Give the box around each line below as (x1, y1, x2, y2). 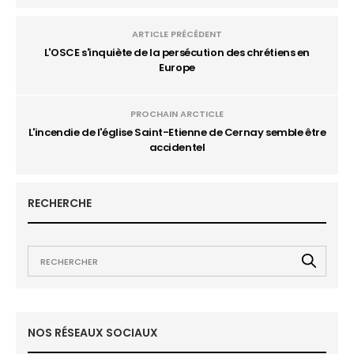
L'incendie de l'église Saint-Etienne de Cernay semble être (28, 125, 326, 140)
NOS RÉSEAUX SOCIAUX (28, 325, 158, 341)
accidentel (149, 140, 205, 155)
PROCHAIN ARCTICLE (130, 107, 224, 120)
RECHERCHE (28, 195, 92, 211)
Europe (159, 60, 195, 75)
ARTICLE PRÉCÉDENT (132, 28, 222, 40)
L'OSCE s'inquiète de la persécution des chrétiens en (43, 45, 311, 60)
